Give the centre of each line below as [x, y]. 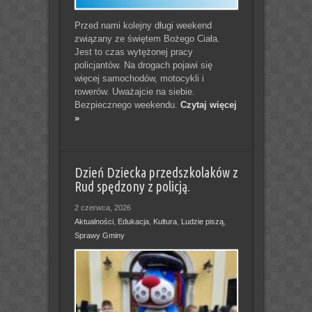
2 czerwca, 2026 [102, 207]
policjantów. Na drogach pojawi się [143, 65]
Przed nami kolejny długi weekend [143, 25]
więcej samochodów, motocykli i [139, 78]
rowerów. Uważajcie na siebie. [134, 91]
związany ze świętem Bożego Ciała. [147, 38]
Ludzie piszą [202, 221]
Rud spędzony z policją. [132, 186]
